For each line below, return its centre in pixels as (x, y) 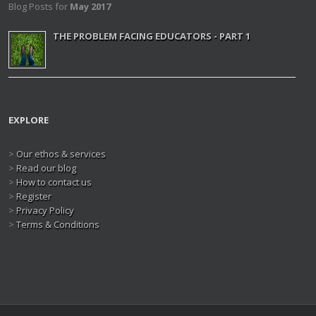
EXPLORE (29, 120)
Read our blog (46, 168)
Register (34, 196)
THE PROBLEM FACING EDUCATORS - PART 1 (152, 36)
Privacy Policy (45, 210)
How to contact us (54, 182)
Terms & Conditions (58, 224)
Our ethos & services (61, 154)
